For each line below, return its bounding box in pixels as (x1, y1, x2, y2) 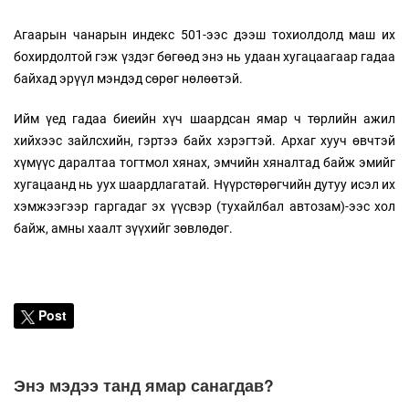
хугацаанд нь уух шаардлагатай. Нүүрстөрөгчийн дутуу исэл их (14, 176, 395, 192)
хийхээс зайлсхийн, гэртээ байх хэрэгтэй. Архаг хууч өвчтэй (14, 132, 395, 148)
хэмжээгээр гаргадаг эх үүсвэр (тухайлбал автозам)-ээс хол (14, 198, 395, 214)
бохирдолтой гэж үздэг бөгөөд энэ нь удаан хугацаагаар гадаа (14, 48, 395, 64)
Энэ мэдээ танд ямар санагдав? (14, 372, 274, 396)
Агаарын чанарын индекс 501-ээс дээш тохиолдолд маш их (14, 26, 395, 42)
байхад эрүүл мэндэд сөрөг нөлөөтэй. (14, 70, 243, 86)
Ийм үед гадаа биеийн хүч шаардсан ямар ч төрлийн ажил (14, 110, 395, 126)
